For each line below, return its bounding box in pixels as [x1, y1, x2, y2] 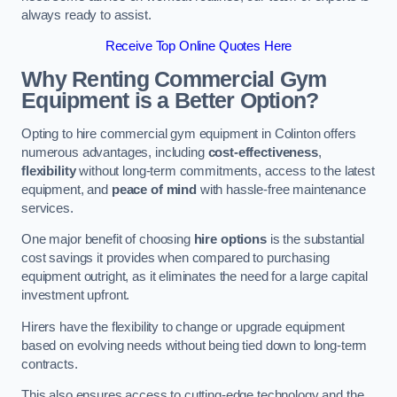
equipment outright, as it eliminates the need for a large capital [21, 269, 368, 284]
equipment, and [21, 182, 112, 197]
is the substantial [266, 232, 365, 247]
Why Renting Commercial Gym [21, 67, 327, 92]
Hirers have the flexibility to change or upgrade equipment [21, 319, 345, 334]
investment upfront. [21, 288, 130, 303]
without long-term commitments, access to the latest [75, 163, 375, 178]
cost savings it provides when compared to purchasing [21, 251, 330, 266]
